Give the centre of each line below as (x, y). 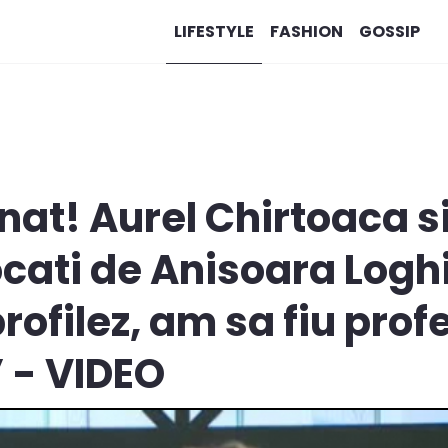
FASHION (306, 31)
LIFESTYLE (213, 31)
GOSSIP (389, 31)
